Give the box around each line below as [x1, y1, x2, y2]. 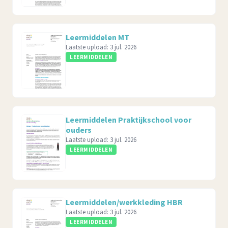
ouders [66, 125, 92, 135]
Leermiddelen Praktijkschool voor [66, 115, 191, 125]
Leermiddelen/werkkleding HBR [66, 197, 183, 207]
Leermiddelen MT [66, 32, 129, 42]
